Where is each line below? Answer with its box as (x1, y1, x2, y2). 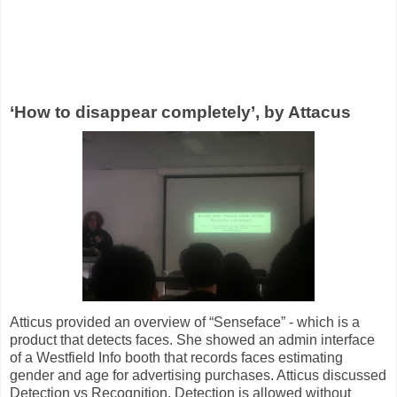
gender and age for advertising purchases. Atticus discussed (10, 367, 386, 383)
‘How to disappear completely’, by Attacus (10, 102, 351, 121)
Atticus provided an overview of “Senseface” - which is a (10, 314, 360, 330)
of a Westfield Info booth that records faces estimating (10, 349, 343, 365)
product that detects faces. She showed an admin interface (10, 331, 375, 347)
